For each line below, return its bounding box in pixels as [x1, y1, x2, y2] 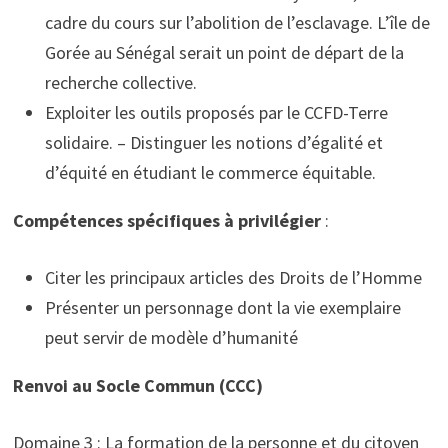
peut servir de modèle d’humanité [44, 326, 298, 350]
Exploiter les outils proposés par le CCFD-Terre [44, 101, 388, 125]
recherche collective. [44, 71, 197, 95]
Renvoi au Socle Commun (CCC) [12, 374, 263, 398]
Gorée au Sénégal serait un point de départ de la [44, 41, 404, 65]
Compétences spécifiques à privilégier [12, 209, 321, 233]
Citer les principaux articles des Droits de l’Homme [44, 266, 422, 290]
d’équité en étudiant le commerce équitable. [44, 161, 376, 185]
